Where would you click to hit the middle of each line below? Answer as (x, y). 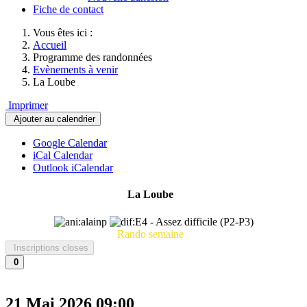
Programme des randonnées (93, 57)
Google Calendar (70, 143)
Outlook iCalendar (73, 168)
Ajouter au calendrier (53, 119)
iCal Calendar (63, 155)
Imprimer (27, 105)
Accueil (50, 45)
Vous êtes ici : (65, 33)
